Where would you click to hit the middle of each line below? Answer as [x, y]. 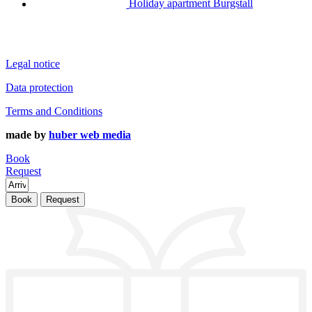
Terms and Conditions [54, 111]
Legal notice [33, 63]
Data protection [39, 87]
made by [27, 134]
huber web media [90, 134]
